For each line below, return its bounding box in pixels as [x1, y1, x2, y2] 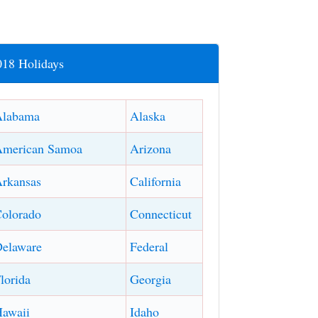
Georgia [130, 270, 172, 287]
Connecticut [130, 204, 192, 222]
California [130, 172, 182, 190]
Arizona [130, 139, 172, 157]
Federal [130, 237, 169, 255]
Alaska [130, 106, 166, 124]
